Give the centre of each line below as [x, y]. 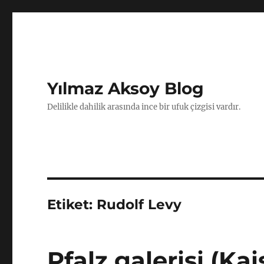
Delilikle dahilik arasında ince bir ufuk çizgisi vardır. [144, 107]
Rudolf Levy [139, 204]
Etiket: [72, 204]
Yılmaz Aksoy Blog [126, 88]
